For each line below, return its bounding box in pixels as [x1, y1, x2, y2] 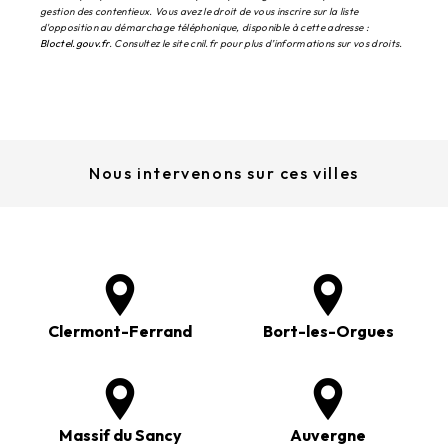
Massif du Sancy [58, 425, 182, 446]
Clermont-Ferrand [48, 321, 192, 342]
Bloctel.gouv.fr [40, 37, 109, 51]
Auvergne [290, 425, 366, 446]
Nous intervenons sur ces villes [89, 163, 359, 184]
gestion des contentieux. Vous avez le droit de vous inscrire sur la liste [40, 5, 359, 19]
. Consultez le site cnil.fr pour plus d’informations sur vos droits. [108, 37, 403, 51]
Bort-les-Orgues [262, 321, 394, 342]
